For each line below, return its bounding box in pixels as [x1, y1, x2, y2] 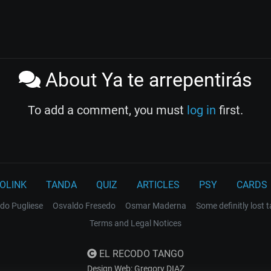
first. [216, 102, 243, 117]
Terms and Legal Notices [90, 218, 181, 228]
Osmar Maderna [125, 200, 186, 211]
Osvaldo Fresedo [53, 200, 116, 211]
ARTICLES [137, 178, 180, 191]
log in [187, 102, 216, 117]
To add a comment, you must [28, 102, 187, 117]
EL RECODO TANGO [97, 247, 184, 260]
